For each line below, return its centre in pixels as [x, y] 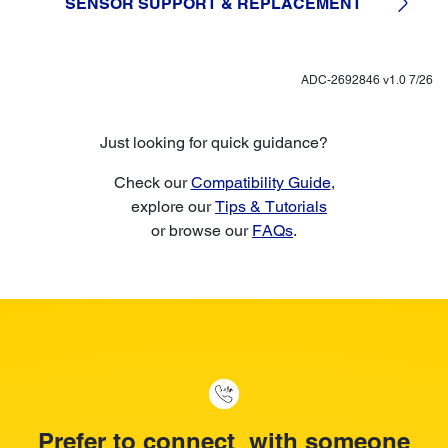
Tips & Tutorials [271, 206]
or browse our [201, 230]
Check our [152, 182]
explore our [168, 206]
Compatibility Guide [260, 182]
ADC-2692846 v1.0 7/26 [367, 79]
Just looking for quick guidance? [224, 142]
